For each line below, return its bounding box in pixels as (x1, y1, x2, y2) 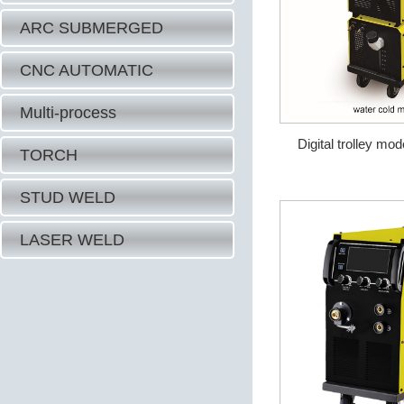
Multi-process (20, 104, 116, 122)
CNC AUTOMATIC (20, 61, 153, 79)
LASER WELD (20, 231, 124, 249)
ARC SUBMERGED (20, 19, 163, 37)
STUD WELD (20, 188, 115, 207)
